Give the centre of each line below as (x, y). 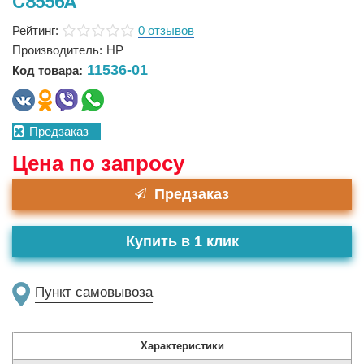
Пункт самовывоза (94, 292)
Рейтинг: (35, 30)
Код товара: (48, 70)
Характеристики (182, 346)
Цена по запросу (98, 163)
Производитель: (57, 50)
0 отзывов (166, 30)
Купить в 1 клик (182, 241)
